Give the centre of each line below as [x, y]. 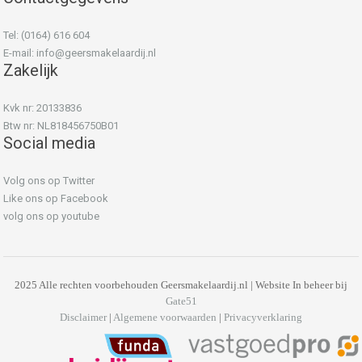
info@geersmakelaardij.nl [96, 53]
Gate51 [181, 301]
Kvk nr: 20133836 [42, 108]
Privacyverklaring [263, 317]
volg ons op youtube [51, 216]
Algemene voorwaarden [165, 317]
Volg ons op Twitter [49, 181]
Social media [49, 143]
